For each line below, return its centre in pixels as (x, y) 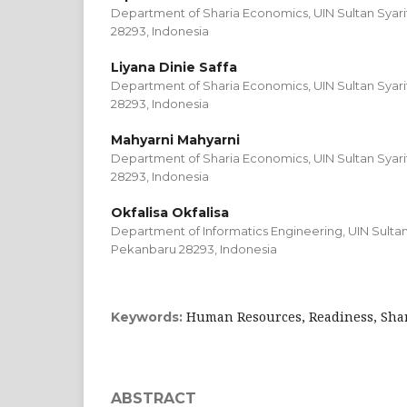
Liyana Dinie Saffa (174, 67)
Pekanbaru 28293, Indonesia (194, 248)
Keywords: (149, 317)
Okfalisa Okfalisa (170, 212)
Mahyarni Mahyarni (175, 139)
